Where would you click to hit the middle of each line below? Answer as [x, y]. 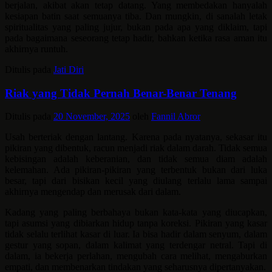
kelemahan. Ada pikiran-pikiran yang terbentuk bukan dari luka [136, 170]
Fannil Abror [176, 117]
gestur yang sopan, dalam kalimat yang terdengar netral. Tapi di [136, 245]
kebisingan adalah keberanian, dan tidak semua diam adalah [136, 159]
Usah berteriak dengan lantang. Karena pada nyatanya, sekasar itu [136, 137]
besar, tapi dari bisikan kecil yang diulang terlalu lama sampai [136, 181]
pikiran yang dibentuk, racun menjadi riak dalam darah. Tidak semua [136, 148]
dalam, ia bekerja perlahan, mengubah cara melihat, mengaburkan [136, 256]
